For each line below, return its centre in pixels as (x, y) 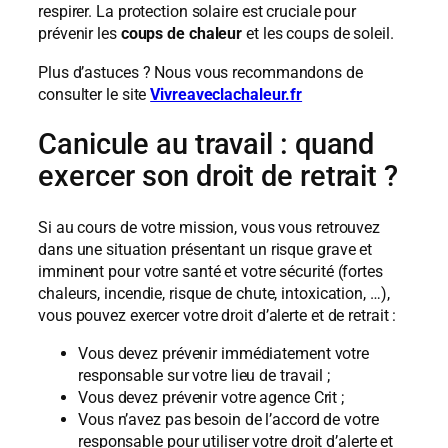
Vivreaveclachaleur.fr (226, 94)
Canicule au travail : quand (206, 145)
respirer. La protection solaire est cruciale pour (197, 12)
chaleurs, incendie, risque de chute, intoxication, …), (214, 293)
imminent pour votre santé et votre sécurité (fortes (210, 271)
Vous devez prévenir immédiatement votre (224, 354)
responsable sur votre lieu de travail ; (204, 376)
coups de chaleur (181, 34)
